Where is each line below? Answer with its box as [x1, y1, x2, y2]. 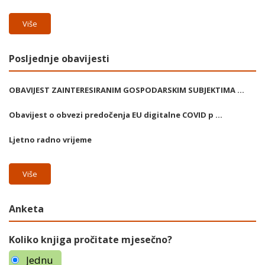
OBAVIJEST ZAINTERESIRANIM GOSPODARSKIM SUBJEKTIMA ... [9, 85, 244, 95]
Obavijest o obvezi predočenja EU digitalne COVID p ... [9, 109, 222, 120]
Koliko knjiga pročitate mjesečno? [9, 233, 172, 246]
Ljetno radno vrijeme [9, 134, 92, 145]
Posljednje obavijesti [9, 52, 109, 65]
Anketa [9, 202, 44, 215]
